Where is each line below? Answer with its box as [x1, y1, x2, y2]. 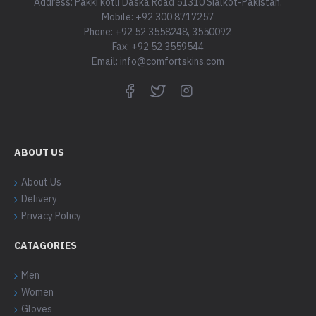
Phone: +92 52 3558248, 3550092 [84, 25, 232, 38]
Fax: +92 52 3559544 [111, 40, 204, 53]
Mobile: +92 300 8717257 [102, 11, 214, 23]
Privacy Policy [21, 209, 81, 222]
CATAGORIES [14, 239, 77, 252]
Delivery [21, 193, 57, 205]
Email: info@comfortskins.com [91, 55, 224, 68]
